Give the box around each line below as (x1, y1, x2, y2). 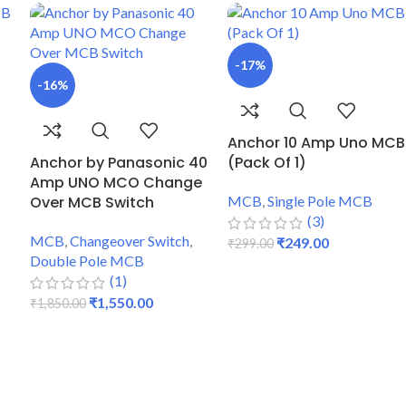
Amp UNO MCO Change (30, 171, 203, 193)
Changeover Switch (70, 231, 190, 249)
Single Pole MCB (266, 191, 372, 209)
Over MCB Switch (30, 191, 155, 213)
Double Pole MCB (30, 251, 145, 269)
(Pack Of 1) (227, 151, 306, 173)
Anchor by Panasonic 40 (30, 151, 208, 173)
